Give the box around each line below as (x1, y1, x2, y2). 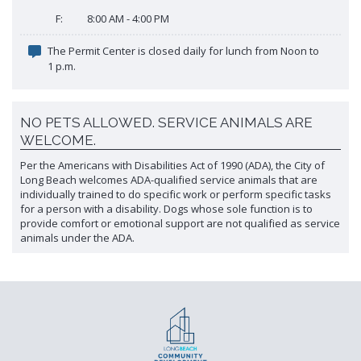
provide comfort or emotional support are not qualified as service (20, 215, 340, 230)
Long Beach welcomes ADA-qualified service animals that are (20, 172, 317, 187)
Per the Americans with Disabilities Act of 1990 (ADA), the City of (20, 157, 325, 172)
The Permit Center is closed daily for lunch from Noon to (48, 43, 319, 58)
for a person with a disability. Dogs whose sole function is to (20, 201, 313, 216)
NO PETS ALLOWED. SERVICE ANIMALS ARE (20, 114, 313, 131)
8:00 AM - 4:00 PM (87, 10, 169, 26)
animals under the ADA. (20, 230, 135, 245)
